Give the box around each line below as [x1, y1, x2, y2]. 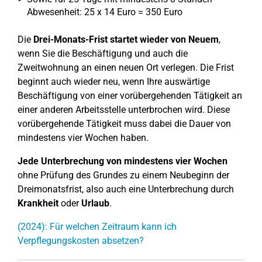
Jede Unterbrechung [18, 156, 104, 167]
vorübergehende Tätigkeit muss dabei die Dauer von [18, 118, 231, 129]
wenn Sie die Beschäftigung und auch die [18, 48, 188, 59]
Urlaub [81, 198, 109, 209]
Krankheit [18, 198, 58, 209]
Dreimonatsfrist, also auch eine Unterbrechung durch [18, 184, 234, 195]
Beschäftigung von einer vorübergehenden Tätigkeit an [18, 90, 242, 101]
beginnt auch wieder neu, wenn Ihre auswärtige [18, 76, 210, 87]
